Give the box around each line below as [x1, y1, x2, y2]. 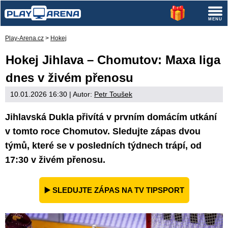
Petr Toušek [94, 90, 132, 98]
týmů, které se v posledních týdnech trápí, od [5, 140, 202, 151]
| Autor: [67, 90, 94, 98]
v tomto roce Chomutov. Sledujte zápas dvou [5, 126, 201, 136]
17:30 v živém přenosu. [5, 155, 105, 165]
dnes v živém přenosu [6, 71, 133, 84]
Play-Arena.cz [5, 35, 44, 42]
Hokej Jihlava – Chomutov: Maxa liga [6, 53, 220, 67]
